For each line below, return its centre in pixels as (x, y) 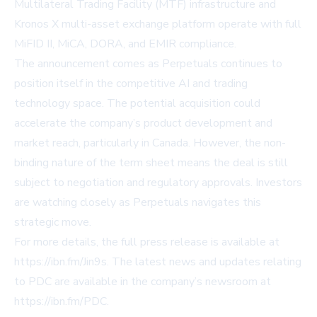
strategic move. (53, 223)
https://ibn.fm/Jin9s (60, 262)
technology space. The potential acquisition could (137, 104)
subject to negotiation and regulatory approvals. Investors (158, 183)
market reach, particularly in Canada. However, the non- (150, 143)
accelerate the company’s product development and (143, 123)
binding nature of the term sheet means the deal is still (151, 163)
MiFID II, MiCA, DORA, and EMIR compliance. (125, 44)
